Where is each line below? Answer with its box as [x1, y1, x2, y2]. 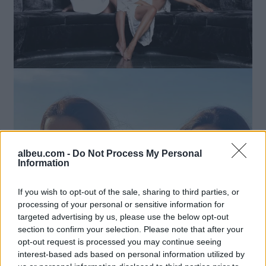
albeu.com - [18, 148, 72, 159]
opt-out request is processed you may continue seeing [18, 236, 221, 246]
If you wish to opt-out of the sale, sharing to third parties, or [18, 186, 239, 197]
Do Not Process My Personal [72, 148, 202, 159]
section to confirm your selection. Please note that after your [18, 224, 243, 234]
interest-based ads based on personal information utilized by [18, 249, 245, 259]
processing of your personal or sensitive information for [18, 199, 224, 209]
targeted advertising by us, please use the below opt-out [18, 211, 229, 221]
